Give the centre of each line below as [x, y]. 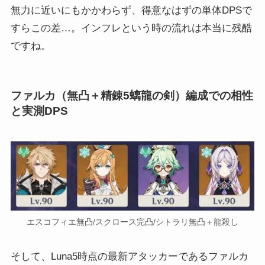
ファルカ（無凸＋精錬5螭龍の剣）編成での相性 [132, 96]
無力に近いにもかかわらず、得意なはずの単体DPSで [131, 11]
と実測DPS [39, 111]
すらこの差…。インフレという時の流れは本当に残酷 [131, 28]
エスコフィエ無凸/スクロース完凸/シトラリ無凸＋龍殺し [132, 222]
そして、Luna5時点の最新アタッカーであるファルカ [129, 257]
